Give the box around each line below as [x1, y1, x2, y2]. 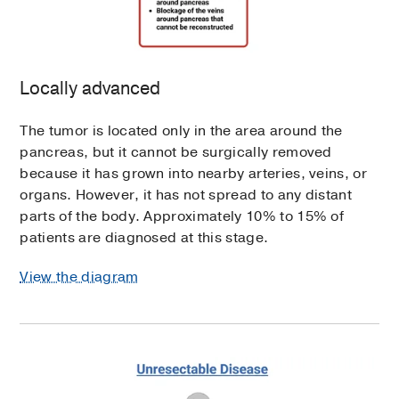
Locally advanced [20, 76, 161, 101]
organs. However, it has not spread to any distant [20, 184, 353, 205]
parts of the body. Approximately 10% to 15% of [20, 206, 345, 226]
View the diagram [20, 266, 139, 287]
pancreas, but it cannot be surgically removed [20, 142, 332, 162]
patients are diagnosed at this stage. [20, 227, 269, 248]
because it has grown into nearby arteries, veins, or [20, 163, 368, 183]
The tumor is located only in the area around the [20, 120, 343, 141]
